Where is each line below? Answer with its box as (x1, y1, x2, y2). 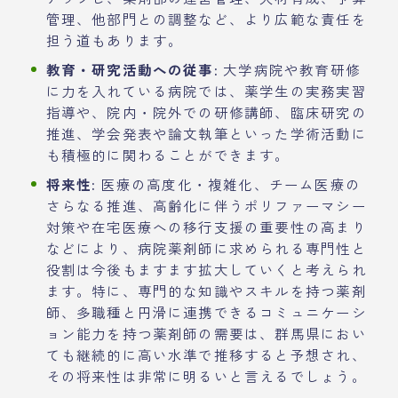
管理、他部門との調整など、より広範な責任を (45, 8, 367, 28)
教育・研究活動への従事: (45, 59, 219, 79)
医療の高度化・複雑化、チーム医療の (96, 173, 361, 194)
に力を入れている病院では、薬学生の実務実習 (45, 80, 367, 100)
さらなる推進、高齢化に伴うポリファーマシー (45, 195, 367, 215)
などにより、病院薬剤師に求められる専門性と (45, 237, 367, 258)
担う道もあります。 (45, 29, 184, 50)
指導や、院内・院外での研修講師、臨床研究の (45, 101, 367, 122)
